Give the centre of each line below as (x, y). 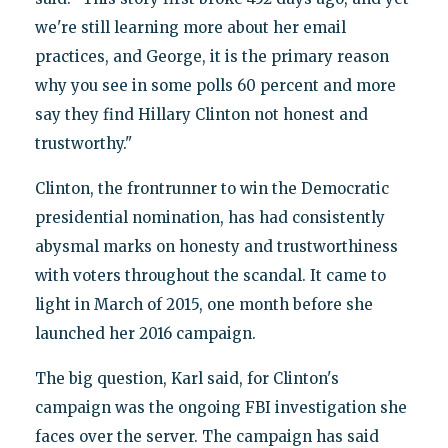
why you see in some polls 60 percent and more (215, 86)
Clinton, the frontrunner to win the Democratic (211, 189)
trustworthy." (83, 144)
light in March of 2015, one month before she (203, 305)
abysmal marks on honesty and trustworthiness (216, 247)
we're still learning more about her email (190, 28)
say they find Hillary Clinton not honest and (201, 115)
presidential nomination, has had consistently (209, 218)
